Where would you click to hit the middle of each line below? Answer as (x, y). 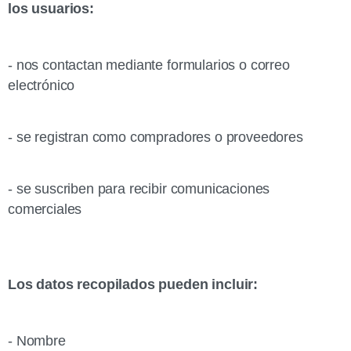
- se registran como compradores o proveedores (156, 137)
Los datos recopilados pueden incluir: (133, 284)
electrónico (42, 85)
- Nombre (37, 341)
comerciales (45, 209)
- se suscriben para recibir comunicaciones (139, 189)
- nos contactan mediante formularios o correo (149, 65)
